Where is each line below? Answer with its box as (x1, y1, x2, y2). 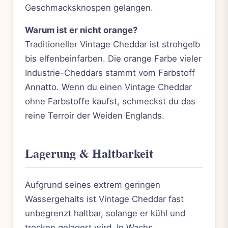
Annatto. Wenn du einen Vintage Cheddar (25, 82, 192, 93)
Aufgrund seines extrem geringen (25, 180, 160, 190)
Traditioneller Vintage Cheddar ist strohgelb (25, 39, 200, 50)
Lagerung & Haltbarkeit (25, 144, 153, 162)
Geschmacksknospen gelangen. (25, 3, 153, 13)
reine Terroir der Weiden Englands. (25, 110, 164, 121)
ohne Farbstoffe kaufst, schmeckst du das (25, 96, 195, 107)
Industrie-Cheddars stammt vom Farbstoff (25, 68, 195, 78)
